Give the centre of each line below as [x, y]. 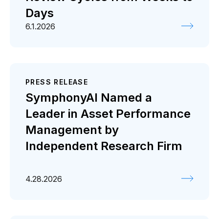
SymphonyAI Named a [89, 98]
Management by [72, 130]
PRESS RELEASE [57, 82]
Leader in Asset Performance [108, 114]
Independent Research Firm [104, 146]
